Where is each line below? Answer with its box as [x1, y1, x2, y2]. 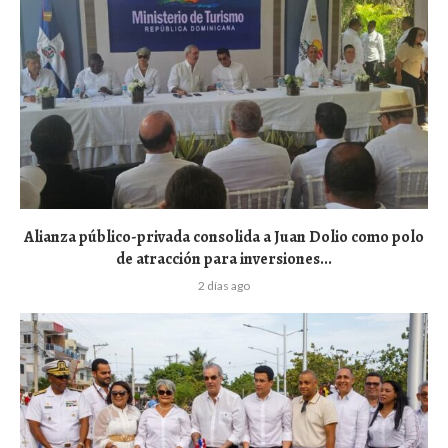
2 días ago [198, 277, 250, 293]
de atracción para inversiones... [116, 247, 332, 270]
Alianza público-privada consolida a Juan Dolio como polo [24, 225, 424, 248]
